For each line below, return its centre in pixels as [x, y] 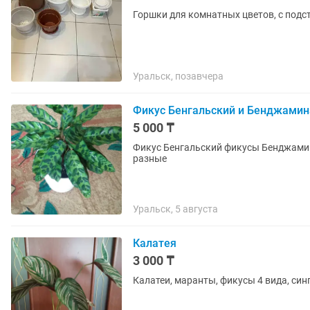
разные [150, 158]
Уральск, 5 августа [175, 209]
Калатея [155, 243]
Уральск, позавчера [178, 76]
